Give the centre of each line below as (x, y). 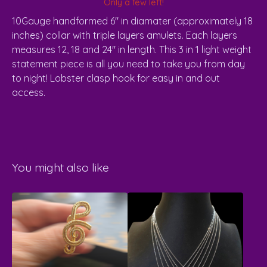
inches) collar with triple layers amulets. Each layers (125, 35)
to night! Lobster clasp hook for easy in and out (116, 78)
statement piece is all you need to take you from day (128, 64)
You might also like (60, 167)
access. (29, 92)
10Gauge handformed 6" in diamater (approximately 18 (132, 21)
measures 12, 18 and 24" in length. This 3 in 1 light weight (132, 49)
